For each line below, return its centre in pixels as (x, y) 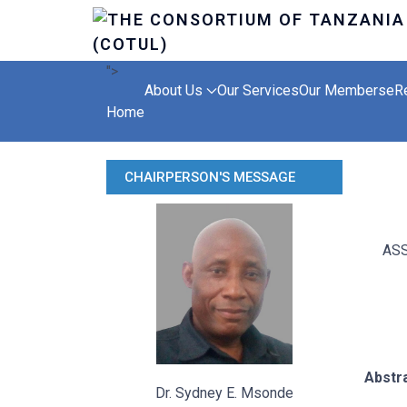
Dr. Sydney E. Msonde (224, 393)
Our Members (342, 90)
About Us (174, 90)
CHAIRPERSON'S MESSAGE (210, 178)
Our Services (258, 90)
